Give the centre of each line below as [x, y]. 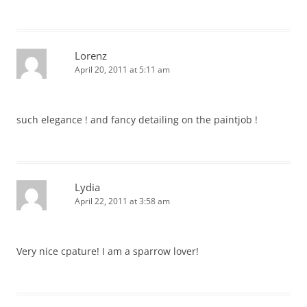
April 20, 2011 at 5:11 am [122, 70]
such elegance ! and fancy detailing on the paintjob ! [137, 120]
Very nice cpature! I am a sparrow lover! [108, 251]
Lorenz [91, 56]
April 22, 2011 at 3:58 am [122, 201]
